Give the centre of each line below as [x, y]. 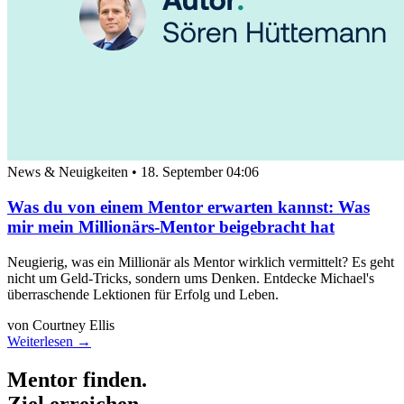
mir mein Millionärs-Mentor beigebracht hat [171, 226]
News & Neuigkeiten [69, 172]
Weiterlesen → [49, 341]
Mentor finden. [77, 379]
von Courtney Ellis [61, 325]
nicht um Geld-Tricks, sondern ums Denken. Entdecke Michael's [191, 278]
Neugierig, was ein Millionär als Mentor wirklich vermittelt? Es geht [201, 262]
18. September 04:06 [200, 172]
